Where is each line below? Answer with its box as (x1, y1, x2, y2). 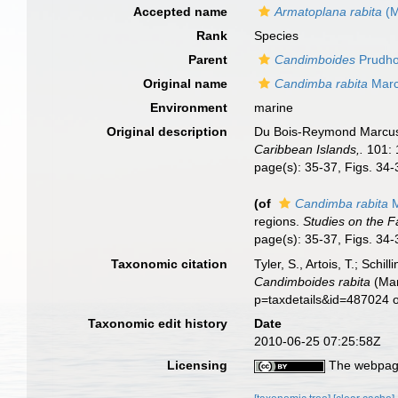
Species (254, 28, 299, 43)
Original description (107, 124, 228, 139)
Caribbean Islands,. (254, 142, 364, 156)
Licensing (167, 357, 228, 372)
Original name (143, 76, 228, 91)
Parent (188, 52, 228, 67)
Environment (150, 100, 228, 115)
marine (254, 100, 294, 115)
